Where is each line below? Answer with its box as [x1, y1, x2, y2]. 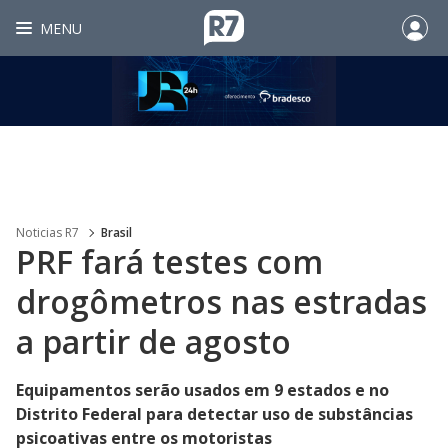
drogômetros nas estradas [16, 280, 427, 323]
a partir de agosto [16, 320, 291, 363]
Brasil [101, 224, 132, 241]
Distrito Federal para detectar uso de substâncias [16, 403, 413, 425]
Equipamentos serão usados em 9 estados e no [16, 379, 389, 401]
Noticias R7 [16, 224, 79, 241]
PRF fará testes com [16, 240, 323, 283]
